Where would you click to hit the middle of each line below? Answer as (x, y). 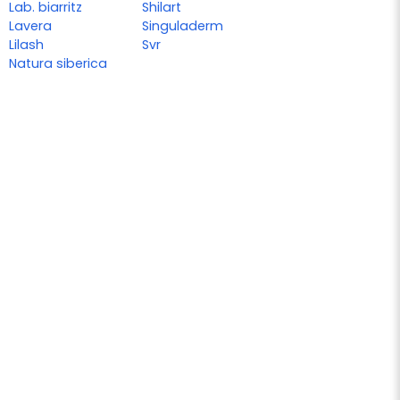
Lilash (26, 44)
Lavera (30, 25)
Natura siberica (58, 63)
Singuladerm (183, 25)
